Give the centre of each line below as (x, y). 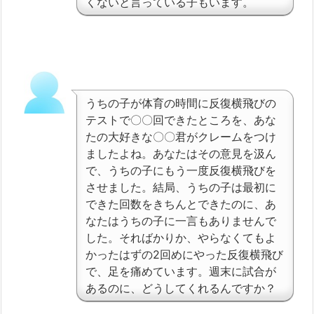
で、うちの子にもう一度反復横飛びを (181, 171)
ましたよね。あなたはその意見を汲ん (181, 154)
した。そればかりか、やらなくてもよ (181, 238)
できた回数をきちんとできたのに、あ (181, 204)
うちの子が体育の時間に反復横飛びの (181, 103)
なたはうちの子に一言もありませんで (181, 221)
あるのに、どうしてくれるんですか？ (181, 288)
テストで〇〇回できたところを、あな (181, 120)
